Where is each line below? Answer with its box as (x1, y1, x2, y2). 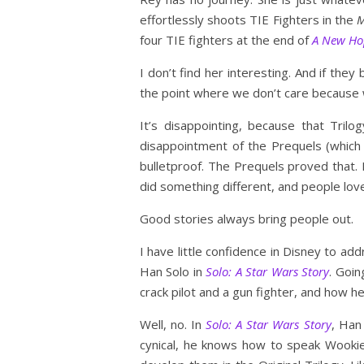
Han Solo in (140, 263, 206, 279)
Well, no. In (140, 316, 206, 332)
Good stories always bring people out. (140, 210, 353, 227)
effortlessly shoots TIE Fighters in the (140, 11, 357, 28)
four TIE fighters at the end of (140, 32, 312, 48)
